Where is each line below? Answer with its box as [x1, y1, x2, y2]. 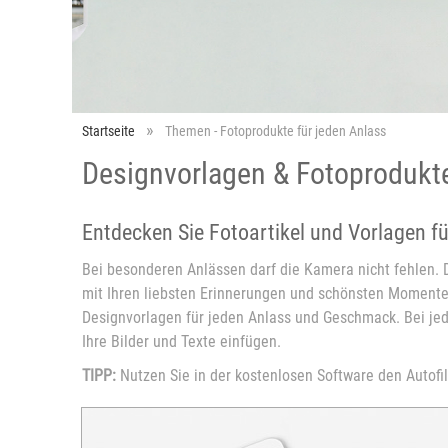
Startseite [82, 123, 135, 139]
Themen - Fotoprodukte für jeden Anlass [165, 123, 386, 139]
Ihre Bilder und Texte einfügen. [82, 332, 285, 351]
